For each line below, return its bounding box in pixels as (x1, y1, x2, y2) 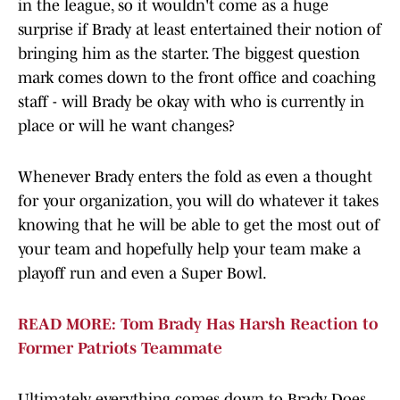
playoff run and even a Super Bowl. (18, 264, 267, 283)
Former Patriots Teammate (18, 339, 222, 358)
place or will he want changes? (18, 117, 235, 136)
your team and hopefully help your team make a (18, 240, 361, 259)
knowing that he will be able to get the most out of (18, 216, 379, 235)
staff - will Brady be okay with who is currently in (18, 93, 364, 112)
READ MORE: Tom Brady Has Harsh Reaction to (18, 315, 378, 334)
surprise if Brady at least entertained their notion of (18, 21, 381, 39)
